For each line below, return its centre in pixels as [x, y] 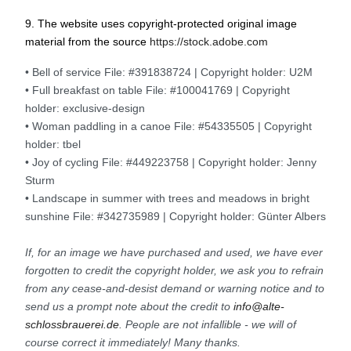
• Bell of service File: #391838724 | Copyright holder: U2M [169, 72]
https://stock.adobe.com [209, 41]
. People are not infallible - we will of [208, 324]
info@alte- [259, 306]
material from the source [87, 41]
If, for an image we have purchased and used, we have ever [174, 252]
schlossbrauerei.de [72, 324]
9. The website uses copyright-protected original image [161, 23]
